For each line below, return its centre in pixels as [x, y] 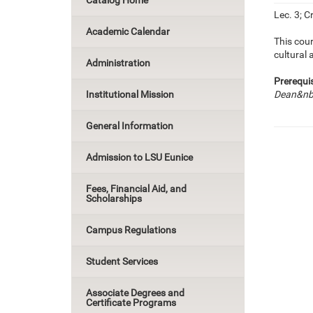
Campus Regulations [131, 230]
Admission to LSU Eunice [139, 157]
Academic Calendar [128, 31]
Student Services [122, 261]
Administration [118, 63]
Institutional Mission [130, 94]
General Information [130, 126]
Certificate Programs [131, 303]
